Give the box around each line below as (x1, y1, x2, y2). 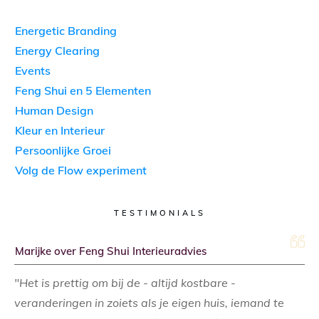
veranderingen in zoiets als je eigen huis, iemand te (14, 295, 284, 310)
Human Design (15, 103, 93, 117)
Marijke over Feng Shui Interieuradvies (15, 244, 206, 258)
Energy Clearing (15, 43, 100, 58)
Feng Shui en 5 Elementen (15, 83, 151, 98)
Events (15, 63, 51, 78)
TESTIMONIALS (113, 207, 206, 218)
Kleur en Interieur (15, 122, 105, 137)
